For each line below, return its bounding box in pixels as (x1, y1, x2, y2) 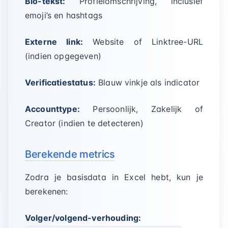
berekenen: (25, 186, 68, 196)
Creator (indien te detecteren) (25, 118, 144, 128)
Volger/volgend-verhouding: (25, 213, 141, 223)
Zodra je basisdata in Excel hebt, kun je (25, 172, 203, 182)
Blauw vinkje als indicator (95, 77, 200, 88)
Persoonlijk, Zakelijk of (79, 104, 203, 114)
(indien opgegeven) (25, 51, 101, 61)
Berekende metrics (25, 148, 115, 160)
